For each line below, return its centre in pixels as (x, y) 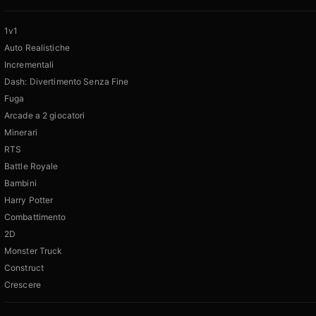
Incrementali (29, 65)
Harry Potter (29, 200)
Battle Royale (31, 166)
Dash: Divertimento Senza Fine (67, 82)
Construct (24, 268)
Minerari (21, 133)
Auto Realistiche (37, 48)
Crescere (23, 285)
